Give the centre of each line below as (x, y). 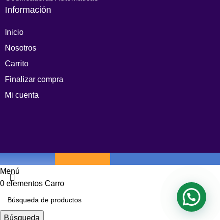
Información (28, 10)
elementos (25, 184)
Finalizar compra (34, 80)
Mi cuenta (22, 95)
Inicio (14, 32)
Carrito (17, 64)
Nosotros (21, 48)
